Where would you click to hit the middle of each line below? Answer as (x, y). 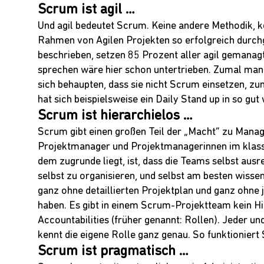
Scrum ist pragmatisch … (113, 252)
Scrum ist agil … (86, 10)
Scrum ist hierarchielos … (115, 116)
